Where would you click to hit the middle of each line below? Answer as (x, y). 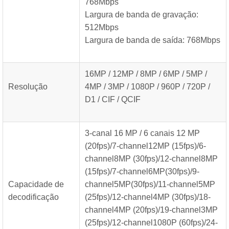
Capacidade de (36, 184)
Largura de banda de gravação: (142, 15)
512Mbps (102, 27)
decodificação (33, 197)
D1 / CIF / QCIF (113, 99)
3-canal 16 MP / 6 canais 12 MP (142, 133)
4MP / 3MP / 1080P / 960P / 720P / (147, 87)
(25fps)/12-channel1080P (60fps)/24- (151, 223)
